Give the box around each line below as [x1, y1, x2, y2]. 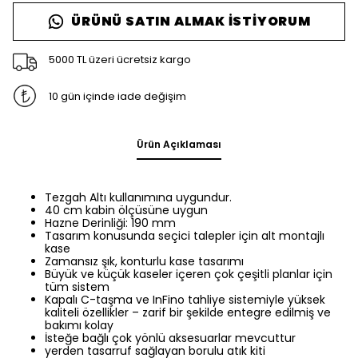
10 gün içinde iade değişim [48, 88, 186, 104]
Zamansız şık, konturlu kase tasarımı [45, 253, 244, 269]
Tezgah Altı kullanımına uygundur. [45, 189, 232, 205]
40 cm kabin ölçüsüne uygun [45, 202, 208, 218]
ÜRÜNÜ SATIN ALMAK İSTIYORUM [71, 12, 311, 30]
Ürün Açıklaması [137, 137, 221, 151]
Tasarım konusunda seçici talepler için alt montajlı [45, 228, 324, 244]
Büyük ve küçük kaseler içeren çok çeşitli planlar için [45, 266, 332, 282]
